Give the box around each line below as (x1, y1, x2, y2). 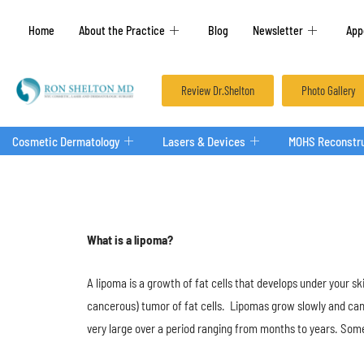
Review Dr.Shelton (180, 83, 254, 97)
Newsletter (253, 23, 303, 37)
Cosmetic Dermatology (12, 133, 119, 149)
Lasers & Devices (162, 133, 245, 149)
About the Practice (79, 23, 165, 37)
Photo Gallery (301, 83, 356, 97)
